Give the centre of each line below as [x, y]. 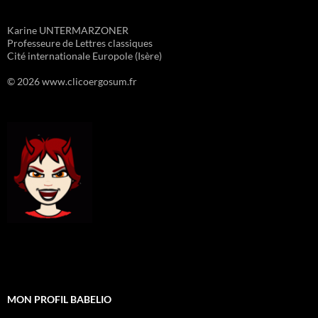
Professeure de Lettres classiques [80, 43]
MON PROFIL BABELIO [59, 300]
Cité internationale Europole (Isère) [84, 56]
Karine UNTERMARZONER [68, 31]
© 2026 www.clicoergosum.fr [72, 82]
